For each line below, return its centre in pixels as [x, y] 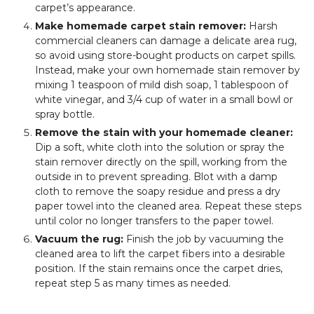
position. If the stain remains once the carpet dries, [159, 268]
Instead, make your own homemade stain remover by [168, 70]
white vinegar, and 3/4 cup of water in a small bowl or [164, 99]
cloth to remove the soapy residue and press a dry [158, 191]
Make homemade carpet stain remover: [141, 26]
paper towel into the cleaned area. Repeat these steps [168, 206]
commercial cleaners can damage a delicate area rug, [166, 40]
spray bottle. [65, 114]
